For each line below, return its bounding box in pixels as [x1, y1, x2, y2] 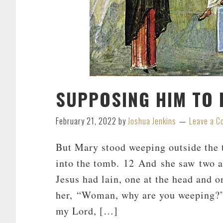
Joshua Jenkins [128, 115, 176, 127]
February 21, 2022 [56, 115, 116, 127]
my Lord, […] [56, 204, 118, 218]
